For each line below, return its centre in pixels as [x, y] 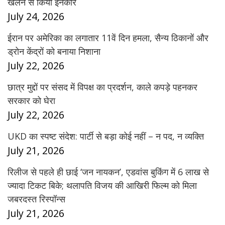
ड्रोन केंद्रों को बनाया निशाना [54, 51]
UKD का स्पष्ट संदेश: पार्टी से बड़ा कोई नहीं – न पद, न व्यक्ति [106, 136]
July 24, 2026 [36, 17]
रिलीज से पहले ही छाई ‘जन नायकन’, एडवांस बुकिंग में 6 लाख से [108, 172]
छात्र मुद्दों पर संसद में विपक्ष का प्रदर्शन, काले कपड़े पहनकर [102, 87]
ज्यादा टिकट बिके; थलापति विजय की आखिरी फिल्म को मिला [102, 186]
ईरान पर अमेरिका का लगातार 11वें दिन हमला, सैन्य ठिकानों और [108, 38]
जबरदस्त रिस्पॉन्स [36, 199]
